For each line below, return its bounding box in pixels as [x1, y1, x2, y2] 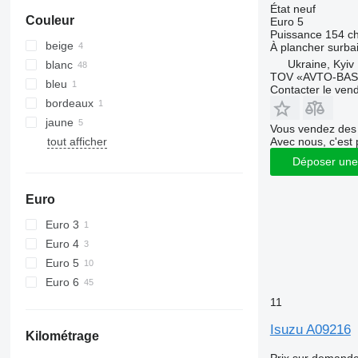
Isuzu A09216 [269, 321, 351, 337]
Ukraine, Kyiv [287, 57, 354, 70]
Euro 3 [45, 217, 79, 231]
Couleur [25, 13, 74, 27]
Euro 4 [45, 237, 79, 250]
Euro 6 [45, 275, 79, 288]
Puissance [269, 27, 322, 41]
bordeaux [45, 96, 93, 109]
